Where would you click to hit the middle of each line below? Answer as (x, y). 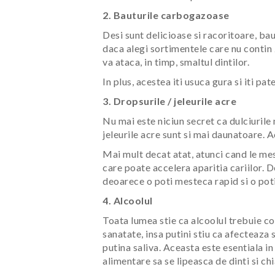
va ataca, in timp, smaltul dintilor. (176, 62)
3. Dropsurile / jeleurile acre (169, 101)
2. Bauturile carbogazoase (166, 15)
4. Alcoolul (128, 200)
